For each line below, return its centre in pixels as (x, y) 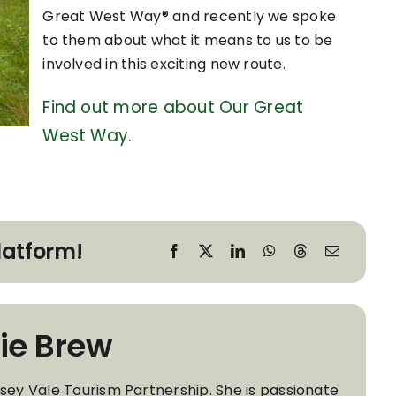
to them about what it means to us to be (188, 40)
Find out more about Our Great (173, 107)
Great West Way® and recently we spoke (190, 16)
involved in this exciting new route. (164, 64)
